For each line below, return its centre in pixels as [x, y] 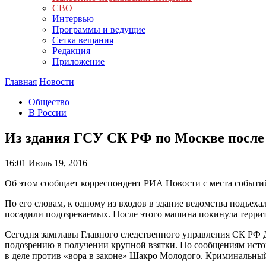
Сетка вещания [83, 40]
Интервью [73, 19]
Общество [49, 102]
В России [47, 113]
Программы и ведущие [99, 29]
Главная [21, 82]
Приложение [78, 61]
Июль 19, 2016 [57, 163]
